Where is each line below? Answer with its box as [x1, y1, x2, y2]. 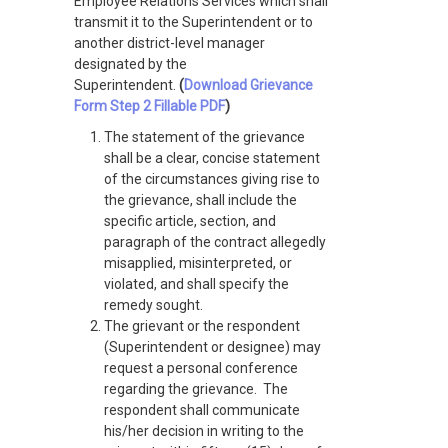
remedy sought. [104, 296, 203, 313]
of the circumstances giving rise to [104, 170, 320, 187]
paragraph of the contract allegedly [104, 233, 326, 250]
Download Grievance [184, 76, 313, 93]
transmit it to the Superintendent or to [74, 13, 316, 30]
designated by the [74, 55, 187, 72]
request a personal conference [104, 359, 298, 376]
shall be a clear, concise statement [104, 149, 320, 166]
